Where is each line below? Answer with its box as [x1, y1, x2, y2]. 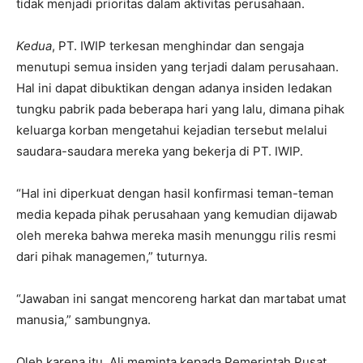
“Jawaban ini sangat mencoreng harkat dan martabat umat [16, 290, 346, 306]
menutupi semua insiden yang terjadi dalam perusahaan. [16, 58, 339, 75]
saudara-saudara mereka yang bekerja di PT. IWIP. [16, 143, 303, 159]
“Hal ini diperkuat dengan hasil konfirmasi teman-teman [16, 185, 334, 201]
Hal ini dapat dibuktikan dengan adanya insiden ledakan [16, 79, 332, 96]
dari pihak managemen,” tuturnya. [16, 248, 207, 264]
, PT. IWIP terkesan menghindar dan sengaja [52, 37, 304, 53]
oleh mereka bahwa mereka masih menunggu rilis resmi [16, 227, 336, 243]
